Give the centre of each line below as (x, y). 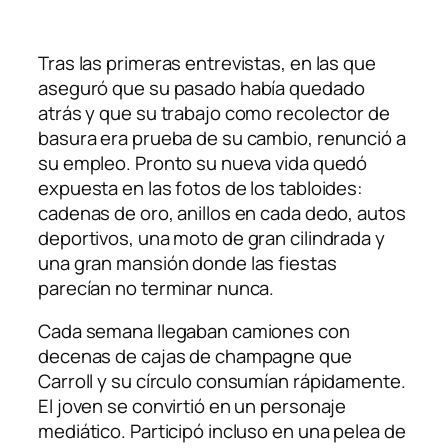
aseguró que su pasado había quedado (201, 87)
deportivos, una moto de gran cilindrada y (211, 237)
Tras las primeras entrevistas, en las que (207, 62)
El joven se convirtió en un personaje (192, 406)
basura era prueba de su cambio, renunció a (222, 137)
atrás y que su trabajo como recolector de (214, 112)
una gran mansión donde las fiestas (187, 262)
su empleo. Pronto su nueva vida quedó (203, 162)
